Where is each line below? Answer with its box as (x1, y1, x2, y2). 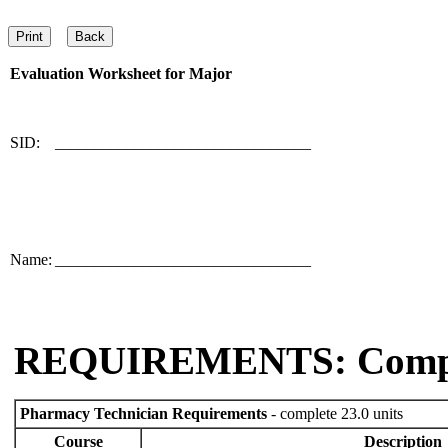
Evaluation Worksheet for (10, 65, 189, 82)
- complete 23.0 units (267, 405, 403, 422)
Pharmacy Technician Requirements (20, 405, 267, 422)
